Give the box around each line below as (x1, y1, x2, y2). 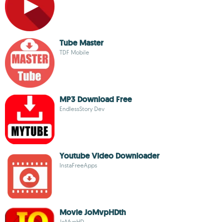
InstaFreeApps (59, 162, 97, 169)
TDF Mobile (59, 49, 89, 56)
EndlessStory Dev (59, 105, 105, 112)
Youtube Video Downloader (59, 151, 160, 161)
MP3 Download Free (59, 94, 132, 105)
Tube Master (59, 38, 104, 48)
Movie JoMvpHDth (59, 207, 126, 218)
